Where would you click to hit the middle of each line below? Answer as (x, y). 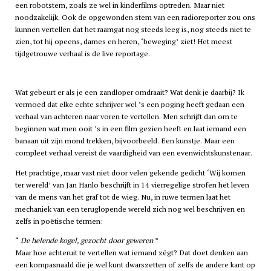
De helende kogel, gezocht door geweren (87, 241)
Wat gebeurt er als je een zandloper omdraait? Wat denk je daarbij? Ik (129, 93)
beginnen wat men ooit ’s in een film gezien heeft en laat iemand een (130, 129)
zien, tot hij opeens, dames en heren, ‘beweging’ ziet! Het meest (123, 41)
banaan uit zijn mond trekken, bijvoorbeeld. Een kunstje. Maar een (125, 141)
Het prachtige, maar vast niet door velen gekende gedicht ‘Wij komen (130, 172)
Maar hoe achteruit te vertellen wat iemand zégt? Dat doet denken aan (131, 253)
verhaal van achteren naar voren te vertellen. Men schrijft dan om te (126, 117)
